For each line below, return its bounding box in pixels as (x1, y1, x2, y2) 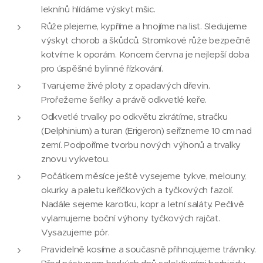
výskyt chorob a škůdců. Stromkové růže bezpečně (41, 34, 251, 46)
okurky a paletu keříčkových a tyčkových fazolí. (41, 184, 234, 195)
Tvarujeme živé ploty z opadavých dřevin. (41, 79, 210, 91)
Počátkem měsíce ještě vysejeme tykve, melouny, (41, 170, 247, 181)
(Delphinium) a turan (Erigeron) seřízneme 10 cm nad (41, 124, 252, 136)
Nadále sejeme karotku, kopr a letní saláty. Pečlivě (41, 198, 244, 210)
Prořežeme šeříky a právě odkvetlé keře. (41, 93, 207, 105)
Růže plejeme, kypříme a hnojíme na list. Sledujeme (41, 20, 247, 32)
